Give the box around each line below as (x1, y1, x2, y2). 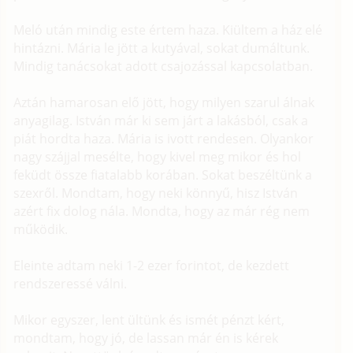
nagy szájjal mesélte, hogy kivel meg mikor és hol (13, 148, 302, 166)
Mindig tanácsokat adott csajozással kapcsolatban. (13, 58, 314, 76)
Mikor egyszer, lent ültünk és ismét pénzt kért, (13, 311, 285, 329)
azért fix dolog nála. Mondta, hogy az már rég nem (13, 203, 310, 221)
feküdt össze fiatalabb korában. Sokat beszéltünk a (13, 166, 313, 184)
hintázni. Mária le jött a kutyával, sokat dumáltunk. (13, 39, 310, 58)
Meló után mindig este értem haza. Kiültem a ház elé (13, 21, 323, 39)
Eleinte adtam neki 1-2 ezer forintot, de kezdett (13, 257, 290, 275)
